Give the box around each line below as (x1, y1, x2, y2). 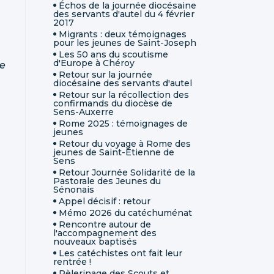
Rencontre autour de (59, 218, 151, 230)
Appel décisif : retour (59, 195, 150, 207)
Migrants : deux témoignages (59, 28, 187, 40)
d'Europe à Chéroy (53, 57, 135, 68)
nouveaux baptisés (53, 235, 137, 247)
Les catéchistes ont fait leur (59, 247, 182, 259)
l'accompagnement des (53, 227, 157, 239)
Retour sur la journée (59, 68, 152, 80)
